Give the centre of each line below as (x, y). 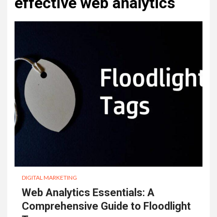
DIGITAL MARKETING (49, 177)
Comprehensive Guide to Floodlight (106, 206)
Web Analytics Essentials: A (88, 192)
